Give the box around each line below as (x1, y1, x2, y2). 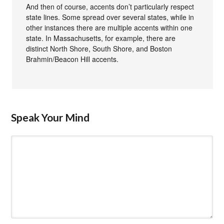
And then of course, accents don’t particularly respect (26, 1, 194, 11)
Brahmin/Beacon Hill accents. (26, 53, 119, 64)
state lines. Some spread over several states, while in (26, 11, 194, 22)
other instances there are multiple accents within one (26, 22, 193, 32)
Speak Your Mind (11, 110, 90, 123)
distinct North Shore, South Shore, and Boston (26, 43, 172, 53)
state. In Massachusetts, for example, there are (26, 32, 176, 43)
